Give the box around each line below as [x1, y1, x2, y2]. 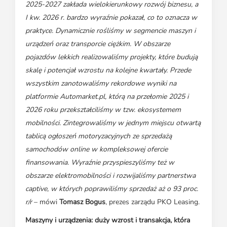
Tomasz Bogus [57, 197, 105, 207]
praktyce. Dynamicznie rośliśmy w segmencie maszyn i [25, 26, 196, 36]
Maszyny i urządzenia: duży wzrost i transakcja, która [25, 215, 190, 225]
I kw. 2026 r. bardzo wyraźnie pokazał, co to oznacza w [25, 13, 197, 23]
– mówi [32, 197, 57, 207]
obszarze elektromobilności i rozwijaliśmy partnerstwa [25, 171, 196, 181]
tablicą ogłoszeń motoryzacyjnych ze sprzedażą [25, 131, 172, 141]
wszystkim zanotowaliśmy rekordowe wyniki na [25, 79, 176, 89]
